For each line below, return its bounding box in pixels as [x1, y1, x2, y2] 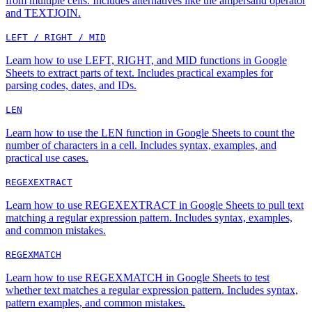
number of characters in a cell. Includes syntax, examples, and [6, 139, 276, 152]
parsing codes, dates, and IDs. [6, 79, 136, 92]
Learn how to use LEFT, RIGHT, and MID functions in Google [6, 54, 287, 67]
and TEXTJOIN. [6, 7, 81, 19]
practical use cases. [6, 152, 88, 164]
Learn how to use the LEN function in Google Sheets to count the [6, 127, 295, 139]
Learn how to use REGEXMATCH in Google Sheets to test [6, 272, 270, 284]
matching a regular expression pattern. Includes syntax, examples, [6, 212, 292, 224]
